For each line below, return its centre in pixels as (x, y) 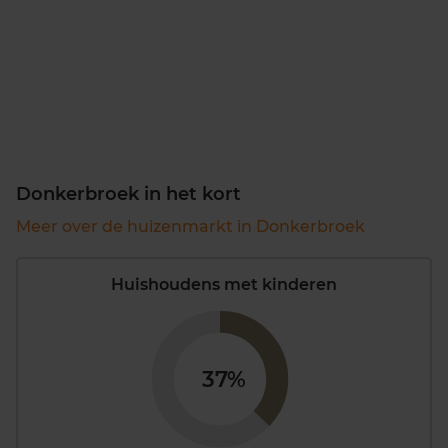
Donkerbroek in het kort (128, 193)
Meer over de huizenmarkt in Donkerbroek (190, 226)
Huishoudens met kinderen (224, 284)
